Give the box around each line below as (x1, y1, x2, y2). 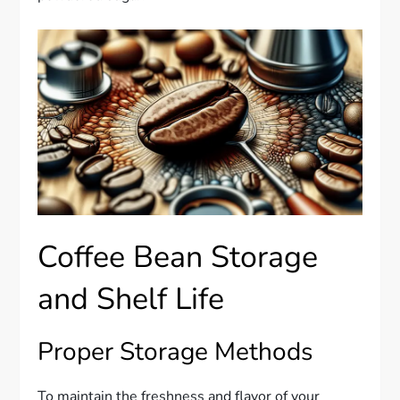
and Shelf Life (37, 278, 225, 320)
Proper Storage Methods (37, 334, 313, 369)
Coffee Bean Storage (37, 236, 319, 278)
